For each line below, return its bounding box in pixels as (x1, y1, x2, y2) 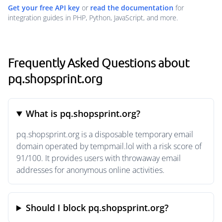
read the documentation (90, 3, 173, 12)
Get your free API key (8, 3, 80, 12)
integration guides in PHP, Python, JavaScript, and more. (8, 13, 178, 22)
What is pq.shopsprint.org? (26, 108, 141, 119)
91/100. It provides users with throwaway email (16, 153, 181, 164)
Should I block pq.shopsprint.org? (26, 202, 169, 214)
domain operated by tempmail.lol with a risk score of (16, 141, 202, 152)
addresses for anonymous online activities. (16, 165, 165, 175)
